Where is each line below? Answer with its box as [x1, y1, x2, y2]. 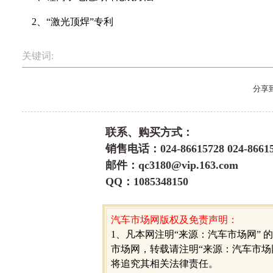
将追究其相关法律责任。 [111, 258, 218, 269]
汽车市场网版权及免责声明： [111, 214, 238, 225]
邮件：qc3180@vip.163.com [105, 159, 238, 171]
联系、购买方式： [105, 126, 193, 138]
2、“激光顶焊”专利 [22, 16, 113, 27]
